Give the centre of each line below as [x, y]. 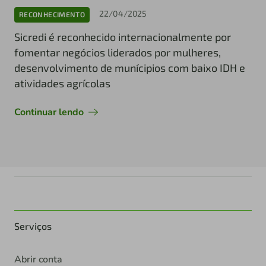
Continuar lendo [49, 112]
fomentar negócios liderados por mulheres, [118, 52]
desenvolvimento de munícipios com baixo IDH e [130, 67]
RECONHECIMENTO [52, 15]
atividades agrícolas [62, 83]
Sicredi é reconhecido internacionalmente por [123, 37]
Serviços [33, 226]
